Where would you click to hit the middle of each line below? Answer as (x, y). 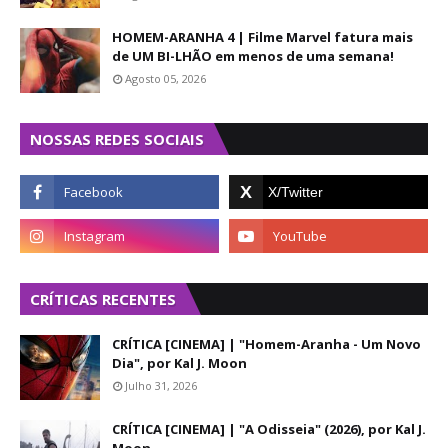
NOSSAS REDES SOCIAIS (117, 139)
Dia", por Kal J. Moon (179, 363)
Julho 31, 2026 (161, 385)
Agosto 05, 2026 (165, 78)
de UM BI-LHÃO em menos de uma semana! (253, 56)
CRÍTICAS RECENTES (103, 299)
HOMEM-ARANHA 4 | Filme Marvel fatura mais (262, 37)
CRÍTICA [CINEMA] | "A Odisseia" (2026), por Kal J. (269, 429)
